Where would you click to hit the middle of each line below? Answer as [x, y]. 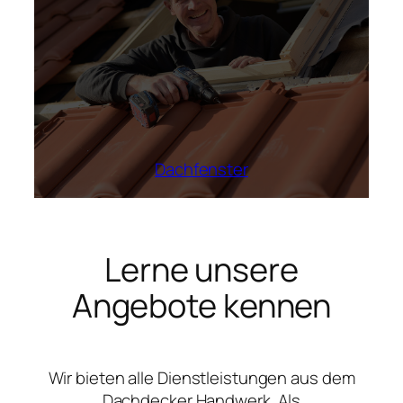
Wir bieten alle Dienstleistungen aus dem [201, 378]
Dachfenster [201, 170]
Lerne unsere [201, 269]
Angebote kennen [201, 305]
